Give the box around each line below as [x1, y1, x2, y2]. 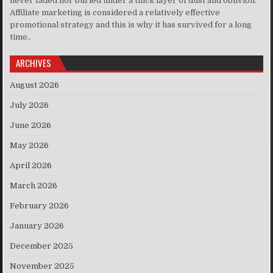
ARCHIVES [16, 55, 52, 69]
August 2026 [10, 80, 60, 90]
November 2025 [10, 261, 75, 271]
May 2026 [10, 140, 49, 150]
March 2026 [10, 180, 58, 190]
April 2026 [10, 160, 52, 170]
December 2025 [10, 241, 74, 250]
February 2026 [10, 200, 69, 210]
